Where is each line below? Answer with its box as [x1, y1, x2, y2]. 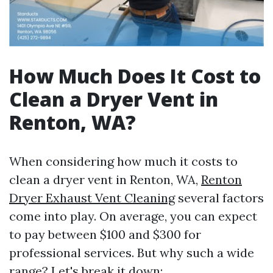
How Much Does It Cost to [9, 63, 261, 90]
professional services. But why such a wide [9, 245, 254, 261]
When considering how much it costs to [9, 154, 238, 169]
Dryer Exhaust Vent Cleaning [9, 190, 175, 206]
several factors [175, 190, 264, 206]
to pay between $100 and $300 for [9, 227, 201, 243]
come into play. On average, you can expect [9, 208, 257, 224]
